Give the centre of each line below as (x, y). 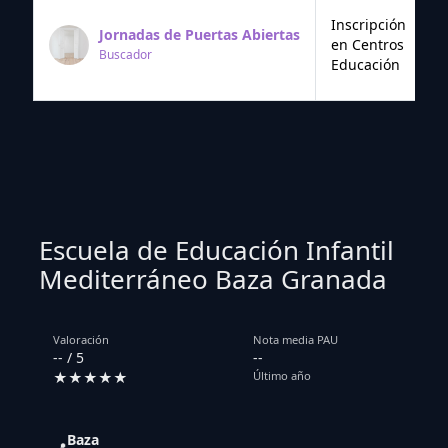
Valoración (81, 340)
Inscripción (368, 24)
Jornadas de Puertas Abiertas (199, 35)
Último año (282, 376)
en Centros (367, 44)
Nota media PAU (295, 340)
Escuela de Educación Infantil (216, 249)
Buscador (125, 55)
